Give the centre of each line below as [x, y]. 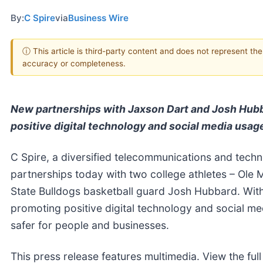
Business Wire [98, 18]
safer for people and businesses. [90, 225]
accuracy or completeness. [74, 63]
